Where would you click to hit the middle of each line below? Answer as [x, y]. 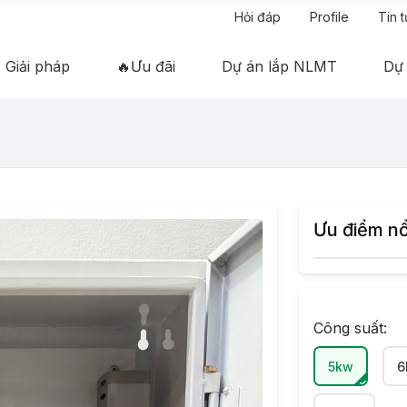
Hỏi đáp [258, 17]
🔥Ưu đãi [146, 67]
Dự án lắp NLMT [280, 67]
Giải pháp [37, 67]
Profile [329, 17]
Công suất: [350, 328]
